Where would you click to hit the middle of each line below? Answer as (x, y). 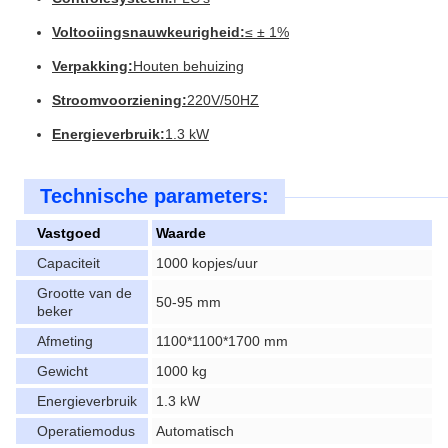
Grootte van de (84, 293)
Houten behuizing (188, 66)
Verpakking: (92, 66)
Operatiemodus (86, 431)
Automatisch (195, 431)
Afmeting (65, 341)
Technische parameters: (154, 196)
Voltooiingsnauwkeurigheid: (148, 32)
